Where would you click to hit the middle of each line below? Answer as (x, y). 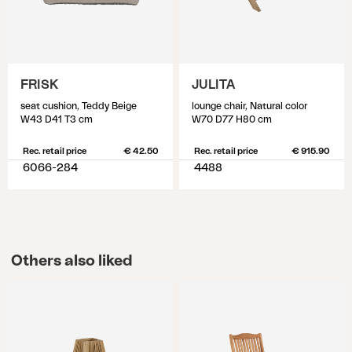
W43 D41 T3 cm (57, 119)
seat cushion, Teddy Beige (79, 106)
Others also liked (71, 261)
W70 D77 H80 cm (232, 119)
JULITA (213, 85)
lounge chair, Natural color (249, 106)
